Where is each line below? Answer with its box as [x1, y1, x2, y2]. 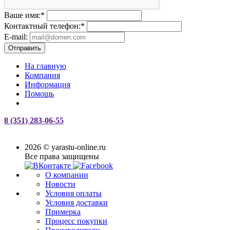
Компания [25, 70, 60, 80]
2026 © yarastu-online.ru [25, 142, 106, 151]
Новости [45, 179, 75, 188]
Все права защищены [25, 151, 99, 161]
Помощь [25, 89, 54, 98]
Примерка [45, 207, 81, 216]
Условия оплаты [45, 188, 102, 198]
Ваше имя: [4, 10, 41, 20]
